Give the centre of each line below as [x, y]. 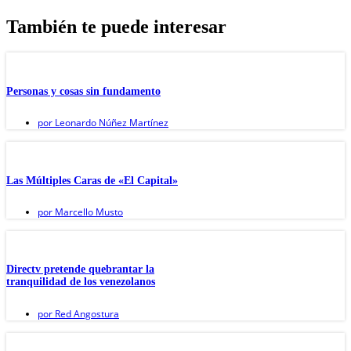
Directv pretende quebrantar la [80, 270]
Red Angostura [86, 313]
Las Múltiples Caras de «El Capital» [92, 180]
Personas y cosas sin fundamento [83, 91]
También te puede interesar [116, 26]
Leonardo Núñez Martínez [110, 123]
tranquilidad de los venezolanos [81, 282]
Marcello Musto [88, 212]
